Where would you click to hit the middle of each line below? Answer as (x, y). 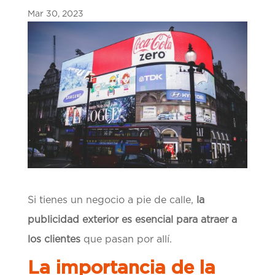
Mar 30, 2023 (55, 14)
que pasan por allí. (126, 240)
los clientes (54, 240)
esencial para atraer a (186, 220)
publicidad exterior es (79, 220)
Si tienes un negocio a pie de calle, (112, 200)
